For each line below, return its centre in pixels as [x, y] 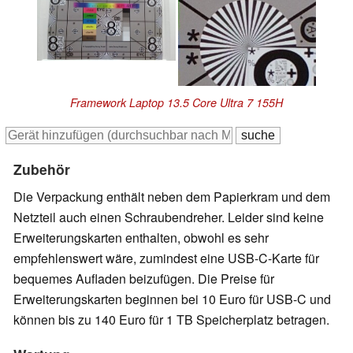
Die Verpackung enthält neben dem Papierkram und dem [172, 197]
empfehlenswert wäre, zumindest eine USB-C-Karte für [166, 258]
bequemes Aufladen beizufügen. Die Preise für [144, 279]
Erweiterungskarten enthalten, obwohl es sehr [141, 238]
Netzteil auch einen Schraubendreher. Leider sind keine [169, 217]
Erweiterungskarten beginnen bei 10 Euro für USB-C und [172, 299]
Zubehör [42, 169]
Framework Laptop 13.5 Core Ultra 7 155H [176, 103]
